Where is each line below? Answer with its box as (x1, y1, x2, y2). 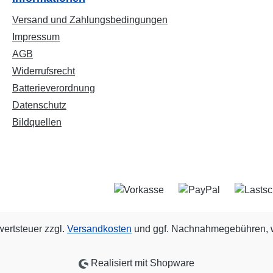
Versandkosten (67, 224, 132, 234)
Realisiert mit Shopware (88, 258, 195, 268)
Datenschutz (12, 100, 66, 111)
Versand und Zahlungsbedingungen (12, 15, 168, 26)
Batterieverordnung (12, 83, 95, 94)
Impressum (12, 32, 60, 43)
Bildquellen (12, 117, 62, 128)
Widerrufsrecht (12, 66, 75, 77)
